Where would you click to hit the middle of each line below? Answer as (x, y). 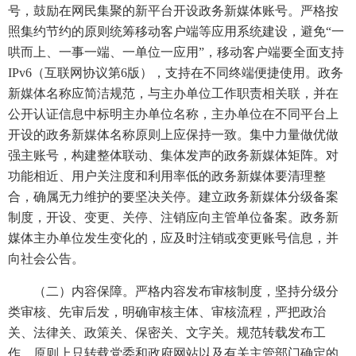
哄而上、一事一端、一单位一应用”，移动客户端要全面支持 (176, 52)
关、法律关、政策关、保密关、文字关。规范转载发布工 (167, 333)
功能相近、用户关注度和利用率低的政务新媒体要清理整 (167, 176)
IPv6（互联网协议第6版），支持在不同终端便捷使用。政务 (176, 73)
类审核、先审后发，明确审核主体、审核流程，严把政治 (167, 312)
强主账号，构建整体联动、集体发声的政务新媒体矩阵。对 (173, 155)
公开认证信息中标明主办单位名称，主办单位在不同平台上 (173, 114)
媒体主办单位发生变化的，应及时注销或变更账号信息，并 (173, 238)
